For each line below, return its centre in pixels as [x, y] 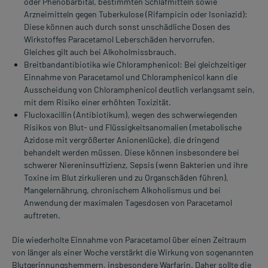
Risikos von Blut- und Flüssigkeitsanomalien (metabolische [133, 127]
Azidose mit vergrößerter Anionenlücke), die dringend [122, 140]
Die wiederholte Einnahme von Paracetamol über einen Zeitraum [129, 240]
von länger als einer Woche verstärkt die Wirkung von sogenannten [133, 252]
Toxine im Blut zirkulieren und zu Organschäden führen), [126, 178]
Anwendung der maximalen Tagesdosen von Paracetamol [128, 203]
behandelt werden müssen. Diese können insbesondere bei [132, 153]
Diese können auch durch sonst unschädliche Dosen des [127, 27]
